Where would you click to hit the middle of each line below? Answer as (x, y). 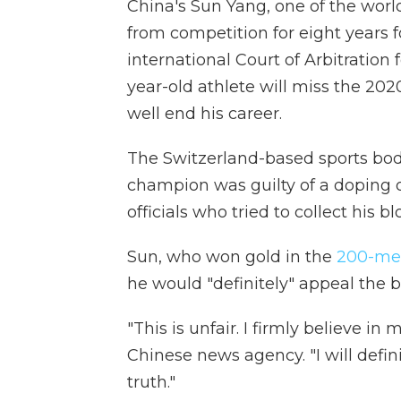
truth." (151, 382)
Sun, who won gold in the (232, 257)
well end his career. (205, 114)
